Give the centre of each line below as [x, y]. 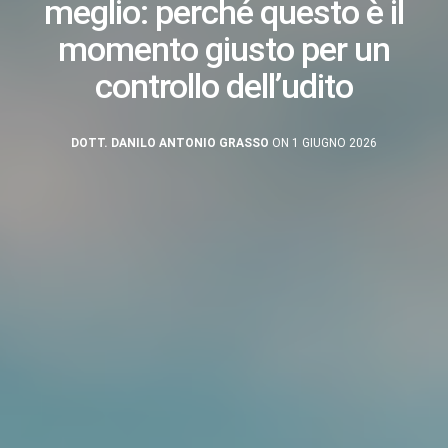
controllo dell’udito [224, 85]
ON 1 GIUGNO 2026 [323, 142]
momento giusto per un [224, 48]
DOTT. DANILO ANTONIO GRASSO [170, 142]
